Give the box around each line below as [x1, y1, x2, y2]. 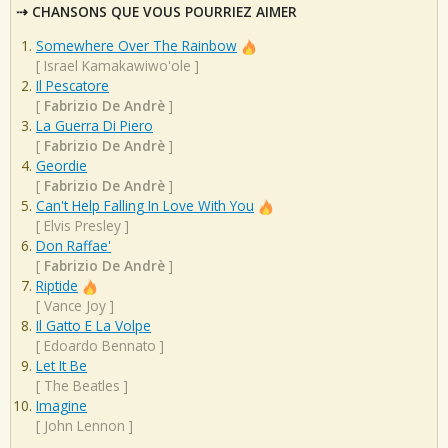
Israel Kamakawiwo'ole [44, 56, 191, 76]
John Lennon [44, 416, 125, 436]
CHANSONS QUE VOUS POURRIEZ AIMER [32, 2, 297, 22]
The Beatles [44, 376, 120, 396]
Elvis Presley [44, 216, 121, 236]
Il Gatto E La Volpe [36, 316, 151, 336]
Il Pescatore [36, 76, 109, 96]
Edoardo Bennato [44, 336, 156, 356]
